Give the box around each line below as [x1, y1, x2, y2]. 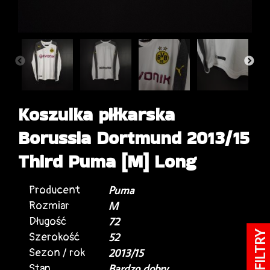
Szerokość [29, 230, 80, 244]
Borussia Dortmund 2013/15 [18, 125, 249, 151]
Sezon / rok [29, 245, 85, 260]
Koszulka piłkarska [18, 101, 175, 127]
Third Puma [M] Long [18, 148, 196, 174]
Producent [29, 183, 80, 197]
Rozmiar [29, 198, 69, 213]
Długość [29, 214, 66, 228]
